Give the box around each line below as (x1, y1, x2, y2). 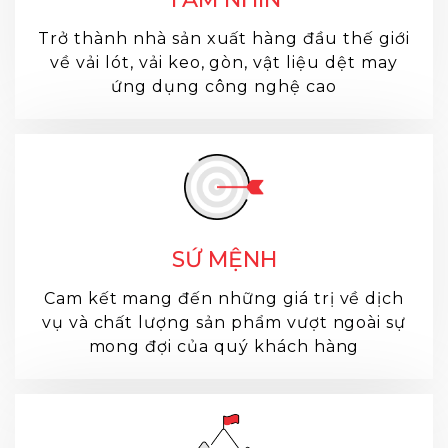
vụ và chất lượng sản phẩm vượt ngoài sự (41, 313, 407, 333)
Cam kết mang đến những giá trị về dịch (43, 289, 405, 309)
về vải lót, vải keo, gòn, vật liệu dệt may (50, 52, 398, 72)
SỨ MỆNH (171, 246, 277, 274)
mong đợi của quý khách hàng (88, 337, 360, 357)
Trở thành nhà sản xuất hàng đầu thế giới (38, 28, 410, 48)
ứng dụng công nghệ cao (110, 76, 338, 96)
